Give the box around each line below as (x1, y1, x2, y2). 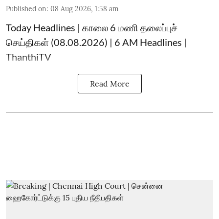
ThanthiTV (6, 51, 51, 63)
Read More (89, 79, 130, 88)
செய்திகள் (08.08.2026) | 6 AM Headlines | (6, 36, 187, 48)
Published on (6, 4, 46, 13)
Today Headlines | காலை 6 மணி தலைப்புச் (6, 22, 177, 33)
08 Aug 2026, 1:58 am (50, 4, 119, 13)
